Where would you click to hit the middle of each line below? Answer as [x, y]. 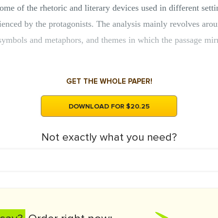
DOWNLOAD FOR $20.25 [109, 106]
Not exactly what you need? [109, 137]
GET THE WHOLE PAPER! [109, 81]
